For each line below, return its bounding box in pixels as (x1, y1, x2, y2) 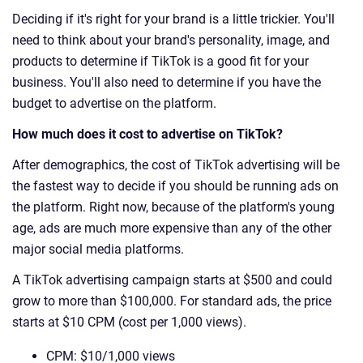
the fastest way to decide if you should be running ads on (12, 178, 339, 194)
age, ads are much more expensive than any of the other (12, 220, 331, 237)
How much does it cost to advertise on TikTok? (12, 126, 283, 143)
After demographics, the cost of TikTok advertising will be (12, 157, 340, 173)
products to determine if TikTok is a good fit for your (12, 53, 309, 70)
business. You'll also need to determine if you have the (12, 75, 321, 91)
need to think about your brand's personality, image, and (12, 32, 330, 49)
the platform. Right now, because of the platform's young (12, 199, 335, 216)
